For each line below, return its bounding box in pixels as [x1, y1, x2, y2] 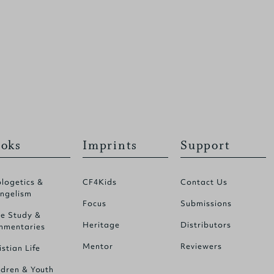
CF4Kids [83, 176, 117, 187]
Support [180, 137, 231, 153]
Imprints [83, 137, 138, 153]
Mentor [83, 240, 113, 251]
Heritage [83, 219, 120, 230]
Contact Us [180, 176, 228, 187]
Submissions [180, 198, 232, 209]
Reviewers [180, 240, 222, 251]
